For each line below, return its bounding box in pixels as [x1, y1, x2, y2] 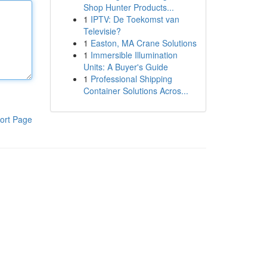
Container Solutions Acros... [83, 85, 188, 97]
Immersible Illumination [90, 49, 178, 61]
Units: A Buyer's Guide [83, 61, 168, 73]
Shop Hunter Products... [83, 1, 174, 13]
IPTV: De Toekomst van [90, 13, 179, 25]
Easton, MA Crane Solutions [90, 37, 197, 49]
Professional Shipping [90, 73, 172, 85]
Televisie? [83, 25, 121, 37]
